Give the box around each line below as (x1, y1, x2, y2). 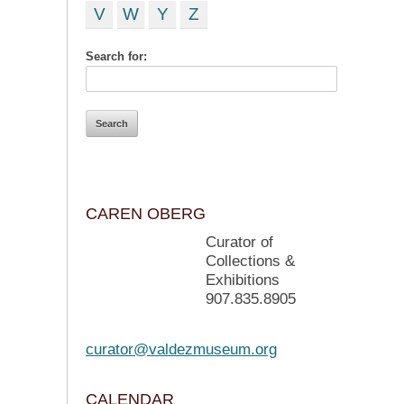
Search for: (86, 50, 147, 63)
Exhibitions (206, 271, 280, 289)
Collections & (206, 252, 295, 270)
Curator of (206, 234, 273, 251)
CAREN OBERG (86, 205, 206, 223)
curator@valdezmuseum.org (86, 341, 277, 358)
